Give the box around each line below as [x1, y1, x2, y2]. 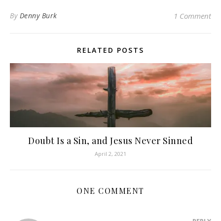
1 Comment [174, 10, 211, 21]
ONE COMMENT [76, 185, 145, 196]
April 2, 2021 [95, 149, 126, 157]
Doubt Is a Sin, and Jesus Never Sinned [28, 134, 193, 147]
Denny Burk [19, 10, 57, 20]
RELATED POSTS [77, 45, 144, 55]
